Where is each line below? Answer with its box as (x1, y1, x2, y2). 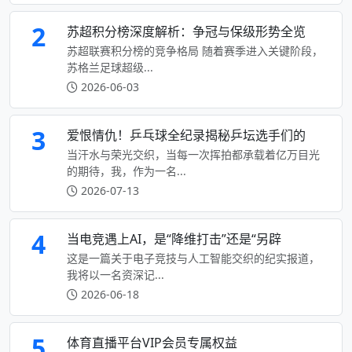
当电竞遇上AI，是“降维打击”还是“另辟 (67, 229, 281, 247)
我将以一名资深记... (67, 266, 164, 282)
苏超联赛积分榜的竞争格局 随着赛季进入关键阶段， (67, 42, 323, 58)
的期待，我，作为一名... (67, 163, 186, 178)
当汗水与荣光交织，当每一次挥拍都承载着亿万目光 (67, 146, 320, 162)
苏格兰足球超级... (67, 59, 153, 75)
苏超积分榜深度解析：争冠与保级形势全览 (67, 22, 306, 40)
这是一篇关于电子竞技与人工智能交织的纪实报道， (67, 250, 320, 266)
